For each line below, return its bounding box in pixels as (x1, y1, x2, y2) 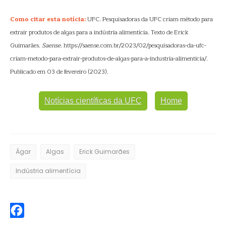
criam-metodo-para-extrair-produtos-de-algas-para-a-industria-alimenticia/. (10, 53, 208, 64)
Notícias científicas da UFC (44, 96, 142, 105)
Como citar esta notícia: (10, 14, 86, 24)
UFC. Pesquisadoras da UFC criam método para (86, 14, 213, 24)
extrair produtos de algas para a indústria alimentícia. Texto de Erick (10, 27, 189, 37)
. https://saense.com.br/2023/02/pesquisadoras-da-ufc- (61, 40, 206, 50)
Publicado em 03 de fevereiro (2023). (10, 67, 108, 77)
